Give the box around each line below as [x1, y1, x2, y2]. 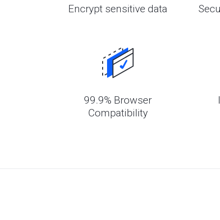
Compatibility [87, 107, 148, 119]
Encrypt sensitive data [68, 3, 167, 15]
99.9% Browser [83, 94, 152, 106]
